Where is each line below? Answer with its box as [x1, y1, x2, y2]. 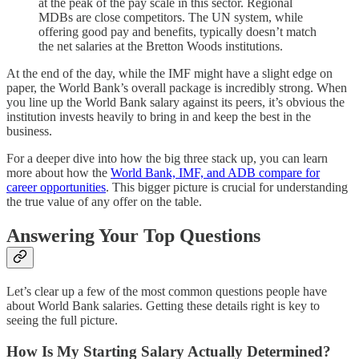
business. [6, 124, 52, 139]
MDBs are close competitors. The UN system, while [38, 10, 303, 25]
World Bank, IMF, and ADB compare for [111, 166, 320, 180]
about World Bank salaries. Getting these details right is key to [6, 299, 320, 313]
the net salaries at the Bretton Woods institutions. [38, 39, 283, 54]
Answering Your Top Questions [6, 225, 260, 247]
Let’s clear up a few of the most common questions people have [6, 284, 327, 299]
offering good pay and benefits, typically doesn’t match [38, 25, 317, 39]
